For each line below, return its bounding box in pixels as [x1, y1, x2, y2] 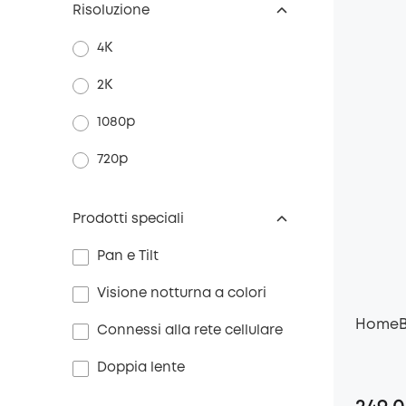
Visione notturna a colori [97, 287, 266, 300]
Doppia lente [97, 362, 185, 374]
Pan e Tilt [97, 250, 159, 263]
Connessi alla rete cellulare [97, 324, 283, 337]
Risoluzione [72, 5, 150, 17]
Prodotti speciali [72, 213, 184, 226]
